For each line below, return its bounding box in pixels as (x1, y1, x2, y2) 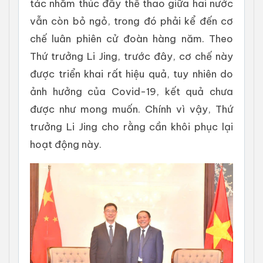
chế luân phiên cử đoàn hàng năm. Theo (30, 32, 233, 45)
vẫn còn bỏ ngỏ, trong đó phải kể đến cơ (30, 14, 233, 27)
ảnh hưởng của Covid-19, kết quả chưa (30, 85, 233, 97)
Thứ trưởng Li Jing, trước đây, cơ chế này (30, 49, 233, 62)
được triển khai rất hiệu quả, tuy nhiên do (30, 67, 233, 80)
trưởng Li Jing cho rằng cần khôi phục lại (30, 120, 233, 133)
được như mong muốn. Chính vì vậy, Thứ (30, 102, 233, 115)
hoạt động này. (30, 137, 102, 150)
